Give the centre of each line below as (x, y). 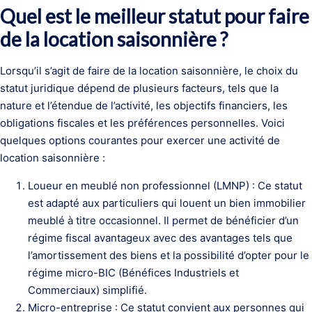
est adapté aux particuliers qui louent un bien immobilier (167, 203)
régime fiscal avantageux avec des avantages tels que (160, 238)
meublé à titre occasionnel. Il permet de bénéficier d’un (163, 220)
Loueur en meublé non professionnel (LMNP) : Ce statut (165, 186)
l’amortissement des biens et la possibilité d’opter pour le (169, 255)
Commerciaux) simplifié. (87, 290)
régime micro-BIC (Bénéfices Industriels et (133, 273)
